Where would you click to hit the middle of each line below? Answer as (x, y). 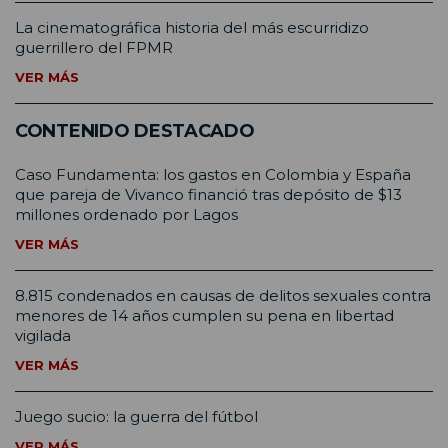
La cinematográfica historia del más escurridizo (192, 27)
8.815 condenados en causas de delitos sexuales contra (223, 295)
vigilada (43, 335)
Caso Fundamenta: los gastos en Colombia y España (213, 174)
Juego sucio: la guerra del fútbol (136, 416)
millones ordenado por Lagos (126, 214)
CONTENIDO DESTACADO (135, 130)
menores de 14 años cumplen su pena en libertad (204, 315)
